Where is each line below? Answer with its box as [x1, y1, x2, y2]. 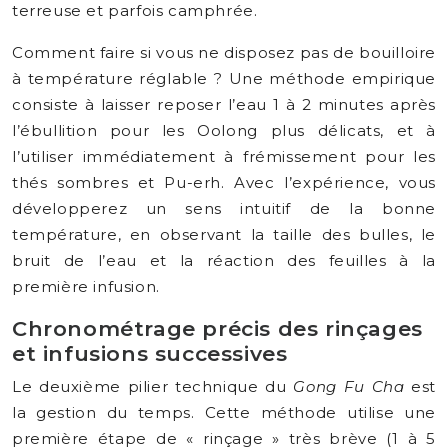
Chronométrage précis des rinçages [12, 316, 423, 341]
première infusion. [12, 277, 160, 296]
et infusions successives [12, 341, 288, 366]
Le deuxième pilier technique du [12, 377, 294, 396]
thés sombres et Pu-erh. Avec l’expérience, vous [12, 173, 436, 192]
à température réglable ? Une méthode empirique [12, 69, 436, 88]
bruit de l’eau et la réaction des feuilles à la [12, 251, 436, 270]
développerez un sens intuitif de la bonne [12, 199, 436, 218]
